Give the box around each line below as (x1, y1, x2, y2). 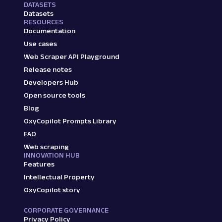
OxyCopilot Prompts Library (24, 116, 116, 125)
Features (24, 160, 55, 168)
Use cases (24, 39, 57, 48)
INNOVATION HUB (24, 151, 80, 159)
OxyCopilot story (24, 185, 80, 194)
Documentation (24, 26, 75, 35)
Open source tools (24, 91, 85, 99)
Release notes (24, 65, 72, 73)
